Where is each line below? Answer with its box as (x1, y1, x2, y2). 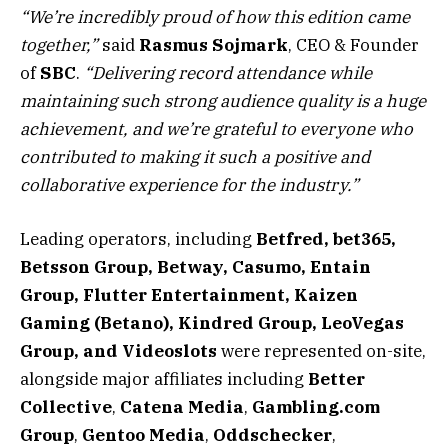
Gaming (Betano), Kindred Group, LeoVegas (20, 311, 404, 334)
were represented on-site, (221, 339, 426, 362)
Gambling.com (252, 395, 380, 418)
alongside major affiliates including (20, 367, 308, 390)
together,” (20, 33, 102, 56)
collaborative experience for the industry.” (20, 173, 363, 196)
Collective (20, 395, 112, 418)
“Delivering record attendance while (84, 61, 372, 84)
